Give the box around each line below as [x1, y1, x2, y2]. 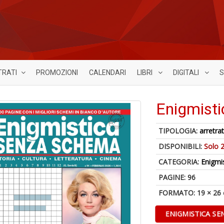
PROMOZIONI [36, 68, 78, 76]
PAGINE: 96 [158, 172, 196, 182]
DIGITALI [173, 68, 200, 76]
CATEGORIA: [158, 157, 201, 166]
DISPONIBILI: [158, 141, 204, 151]
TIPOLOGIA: [158, 126, 200, 135]
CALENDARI [89, 68, 126, 76]
